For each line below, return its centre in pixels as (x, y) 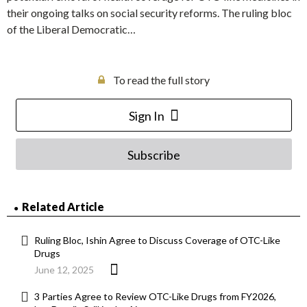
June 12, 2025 (64, 270)
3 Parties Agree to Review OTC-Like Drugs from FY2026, (155, 297)
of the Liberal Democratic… (71, 29)
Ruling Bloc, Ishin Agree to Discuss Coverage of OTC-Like (157, 241)
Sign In (146, 116)
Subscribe (153, 155)
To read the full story (161, 80)
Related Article (63, 207)
